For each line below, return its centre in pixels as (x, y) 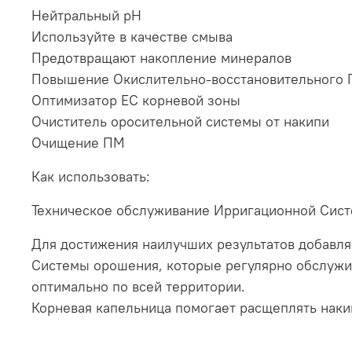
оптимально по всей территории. (138, 286)
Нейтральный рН (86, 15)
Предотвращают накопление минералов (161, 57)
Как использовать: (91, 176)
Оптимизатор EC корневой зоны (136, 100)
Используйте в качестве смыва (132, 36)
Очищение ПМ (78, 142)
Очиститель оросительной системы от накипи (180, 121)
